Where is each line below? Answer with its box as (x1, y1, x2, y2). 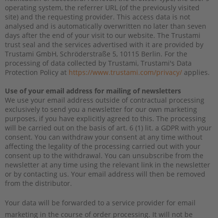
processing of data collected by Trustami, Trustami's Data (5, 58, 192, 68)
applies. (182, 67, 210, 77)
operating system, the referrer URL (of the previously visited (5, 2, 200, 12)
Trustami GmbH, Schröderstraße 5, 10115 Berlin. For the (5, 49, 187, 58)
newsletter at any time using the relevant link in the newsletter (5, 160, 210, 169)
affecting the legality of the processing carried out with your (5, 141, 200, 151)
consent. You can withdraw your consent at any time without (5, 132, 202, 142)
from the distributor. (5, 178, 72, 188)
